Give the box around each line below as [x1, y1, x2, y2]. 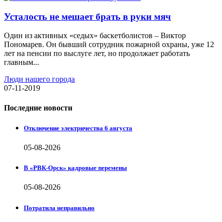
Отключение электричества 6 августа [24, 124, 132, 132]
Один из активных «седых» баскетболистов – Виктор [4, 31, 186, 40]
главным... [4, 58, 39, 67]
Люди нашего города [4, 75, 75, 84]
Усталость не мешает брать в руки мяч [4, 11, 171, 22]
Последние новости [4, 103, 72, 112]
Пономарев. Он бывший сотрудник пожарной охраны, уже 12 [4, 40, 214, 49]
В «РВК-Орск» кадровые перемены [24, 164, 127, 172]
